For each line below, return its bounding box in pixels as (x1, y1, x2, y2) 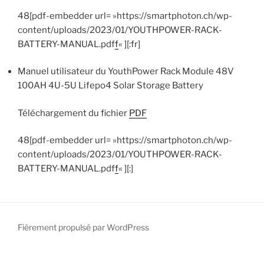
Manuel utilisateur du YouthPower (18, 66, 160, 77)
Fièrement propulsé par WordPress (18, 222, 149, 232)
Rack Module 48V (160, 66, 234, 77)
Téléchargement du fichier (18, 107, 129, 118)
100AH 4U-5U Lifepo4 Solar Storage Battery (18, 80, 203, 91)
